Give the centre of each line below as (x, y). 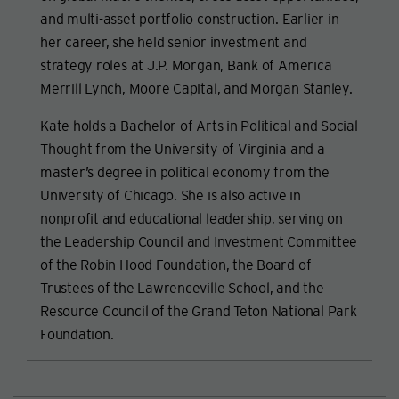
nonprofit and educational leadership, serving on (191, 218)
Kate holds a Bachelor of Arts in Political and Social (199, 125)
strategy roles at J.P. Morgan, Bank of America (186, 65)
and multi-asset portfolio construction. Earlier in (190, 18)
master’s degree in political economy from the (185, 171)
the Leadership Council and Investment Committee (199, 241)
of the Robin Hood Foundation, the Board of (176, 264)
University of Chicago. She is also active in (171, 195)
